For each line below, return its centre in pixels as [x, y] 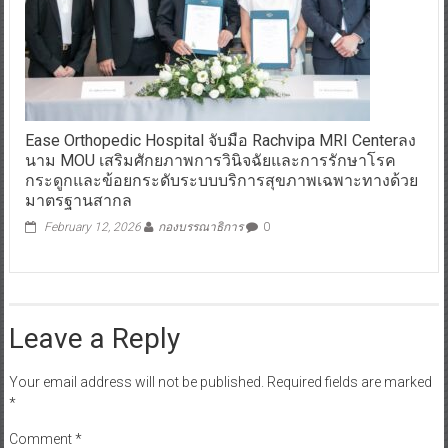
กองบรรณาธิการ [200, 163]
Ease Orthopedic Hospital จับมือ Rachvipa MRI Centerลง [220, 77]
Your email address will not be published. [136, 318]
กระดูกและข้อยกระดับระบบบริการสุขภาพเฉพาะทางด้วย [221, 117]
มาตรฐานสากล [78, 137]
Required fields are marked [349, 318]
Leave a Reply [94, 275]
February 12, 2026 [92, 163]
